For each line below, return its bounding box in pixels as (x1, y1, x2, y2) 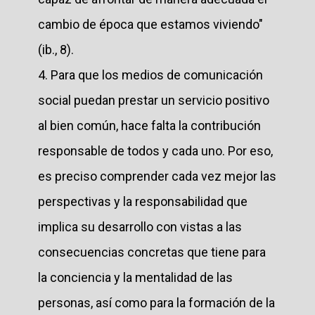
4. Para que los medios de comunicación (38, 67, 263, 82)
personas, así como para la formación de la (38, 295, 275, 310)
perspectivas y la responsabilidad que (38, 193, 247, 209)
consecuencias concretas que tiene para (38, 244, 266, 259)
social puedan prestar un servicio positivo (38, 92, 269, 108)
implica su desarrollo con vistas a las (38, 219, 242, 234)
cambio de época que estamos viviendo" (38, 16, 263, 32)
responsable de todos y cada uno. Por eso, (38, 143, 273, 158)
